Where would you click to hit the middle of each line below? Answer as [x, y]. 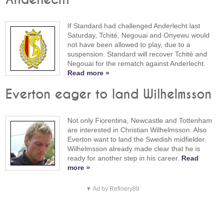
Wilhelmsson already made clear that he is [134, 148]
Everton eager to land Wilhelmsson [109, 94]
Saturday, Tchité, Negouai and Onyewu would [139, 35]
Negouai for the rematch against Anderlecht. [137, 63]
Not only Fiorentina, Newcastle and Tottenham [140, 120]
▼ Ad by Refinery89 [112, 189]
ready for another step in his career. [125, 158]
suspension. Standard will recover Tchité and [138, 54]
